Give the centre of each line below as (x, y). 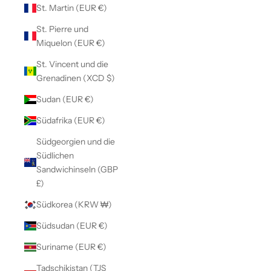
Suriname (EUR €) (102, 247)
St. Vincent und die (72, 64)
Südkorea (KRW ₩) (106, 204)
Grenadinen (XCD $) (111, 78)
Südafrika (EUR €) (101, 120)
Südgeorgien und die (76, 141)
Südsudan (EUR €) (103, 225)
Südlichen (55, 155)
